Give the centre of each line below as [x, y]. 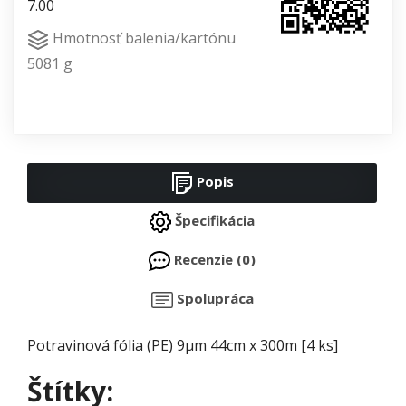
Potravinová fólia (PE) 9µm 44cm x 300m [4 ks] [183, 346]
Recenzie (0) [213, 260]
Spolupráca [213, 299]
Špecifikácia [213, 221]
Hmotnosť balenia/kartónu [142, 39]
